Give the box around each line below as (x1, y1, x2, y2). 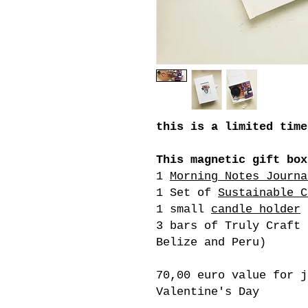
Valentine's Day (156, 285, 259, 298)
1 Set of (156, 186, 218, 199)
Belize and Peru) (156, 235, 273, 249)
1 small (156, 202, 211, 216)
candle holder (211, 202, 300, 216)
